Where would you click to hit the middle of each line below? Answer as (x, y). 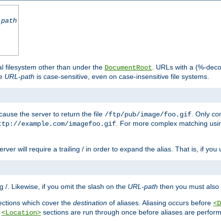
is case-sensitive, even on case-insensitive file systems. (122, 77)
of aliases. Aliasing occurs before (160, 203)
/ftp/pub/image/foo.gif (148, 115)
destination (90, 203)
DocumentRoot (128, 68)
